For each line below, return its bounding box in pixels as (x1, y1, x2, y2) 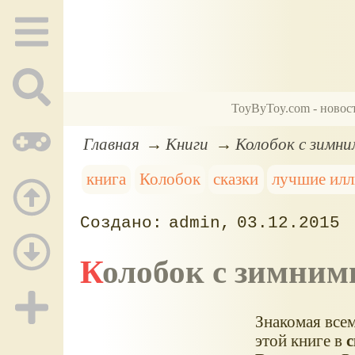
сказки (213, 170, 259, 189)
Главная (82, 134, 139, 153)
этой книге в (254, 330, 346, 349)
